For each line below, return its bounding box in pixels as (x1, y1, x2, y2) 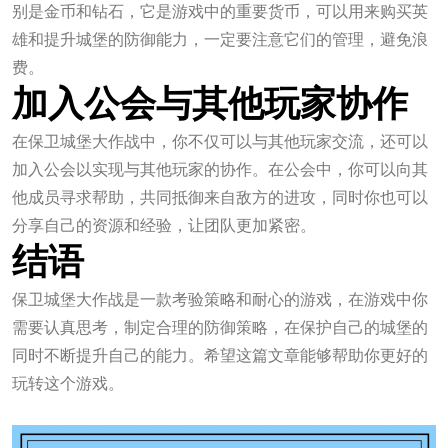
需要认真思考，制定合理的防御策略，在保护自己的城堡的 (12, 317, 428, 337)
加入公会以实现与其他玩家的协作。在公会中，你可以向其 (12, 159, 428, 179)
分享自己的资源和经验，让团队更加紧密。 (12, 215, 316, 235)
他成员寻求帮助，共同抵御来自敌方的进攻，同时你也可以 (12, 187, 428, 207)
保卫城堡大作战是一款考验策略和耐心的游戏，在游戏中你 (12, 289, 428, 309)
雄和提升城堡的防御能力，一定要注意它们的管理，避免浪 (12, 29, 428, 49)
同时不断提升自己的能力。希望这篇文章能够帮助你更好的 (12, 345, 428, 365)
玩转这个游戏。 (12, 373, 124, 393)
